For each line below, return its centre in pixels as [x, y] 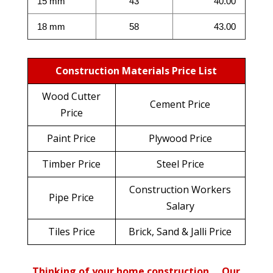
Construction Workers [180, 189]
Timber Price [72, 164]
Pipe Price [72, 197]
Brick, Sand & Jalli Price [180, 231]
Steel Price [180, 164]
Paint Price [72, 138]
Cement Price [180, 104]
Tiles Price [71, 231]
